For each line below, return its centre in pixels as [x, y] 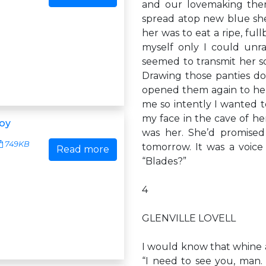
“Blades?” [164, 161]
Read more [83, 149]
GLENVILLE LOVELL [189, 218]
